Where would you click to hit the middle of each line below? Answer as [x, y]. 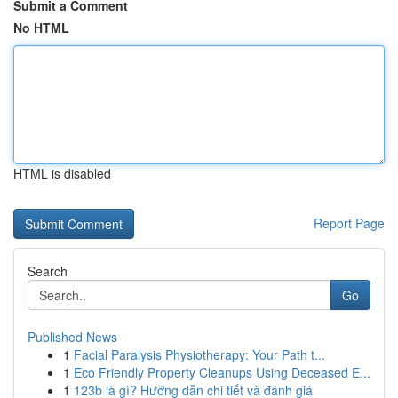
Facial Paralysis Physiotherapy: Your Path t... [199, 354]
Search [48, 271]
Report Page [349, 223]
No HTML [41, 28]
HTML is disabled [62, 173]
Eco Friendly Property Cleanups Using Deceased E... [222, 372]
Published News [72, 337]
